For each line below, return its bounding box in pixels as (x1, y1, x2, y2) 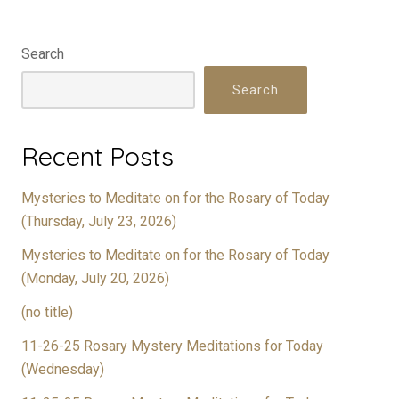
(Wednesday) (21, 361, 104, 379)
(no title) (21, 304, 73, 322)
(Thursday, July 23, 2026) (21, 213, 176, 231)
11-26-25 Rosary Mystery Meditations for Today (21, 338, 323, 355)
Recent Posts (21, 140, 174, 173)
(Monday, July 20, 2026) (21, 270, 169, 288)
